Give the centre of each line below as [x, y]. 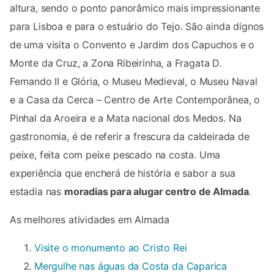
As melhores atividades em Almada [90, 220]
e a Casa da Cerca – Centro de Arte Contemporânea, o [135, 100]
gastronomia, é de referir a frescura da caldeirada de [130, 137]
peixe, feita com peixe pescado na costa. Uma [115, 155]
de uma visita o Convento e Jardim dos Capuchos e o [132, 45]
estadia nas [37, 192]
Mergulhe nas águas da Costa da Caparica [131, 266]
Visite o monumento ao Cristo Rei [111, 248]
